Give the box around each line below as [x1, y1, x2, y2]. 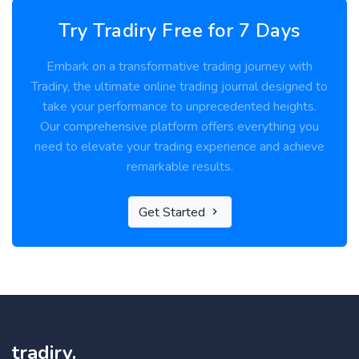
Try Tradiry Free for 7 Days [58, 18, 301, 43]
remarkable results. [126, 158, 233, 175]
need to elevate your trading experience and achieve [34, 138, 325, 155]
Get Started [138, 204, 208, 221]
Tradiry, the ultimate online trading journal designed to [31, 78, 328, 95]
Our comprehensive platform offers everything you [40, 118, 319, 135]
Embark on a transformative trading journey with [46, 58, 313, 75]
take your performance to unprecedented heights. [42, 98, 317, 115]
